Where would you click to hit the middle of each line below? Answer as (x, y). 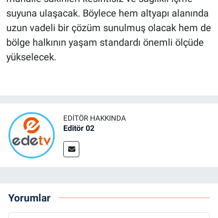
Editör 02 (79, 128)
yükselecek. (31, 57)
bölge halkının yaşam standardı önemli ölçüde (105, 43)
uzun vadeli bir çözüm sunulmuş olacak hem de (109, 28)
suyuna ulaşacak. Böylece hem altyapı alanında (107, 13)
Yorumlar (29, 198)
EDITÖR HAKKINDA (95, 118)
